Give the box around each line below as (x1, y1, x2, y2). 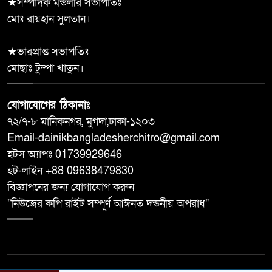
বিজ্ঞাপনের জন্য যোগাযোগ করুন (7, 180, 134, 194)
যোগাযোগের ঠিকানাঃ (7, 98, 90, 112)
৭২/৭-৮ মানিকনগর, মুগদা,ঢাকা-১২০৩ (7, 114, 155, 129)
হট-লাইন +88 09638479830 (7, 163, 134, 178)
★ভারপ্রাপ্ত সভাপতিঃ (7, 44, 89, 59)
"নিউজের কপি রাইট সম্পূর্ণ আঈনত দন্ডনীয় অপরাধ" (7, 196, 209, 211)
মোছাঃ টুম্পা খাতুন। (7, 61, 84, 75)
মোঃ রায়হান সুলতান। (7, 12, 90, 26)
